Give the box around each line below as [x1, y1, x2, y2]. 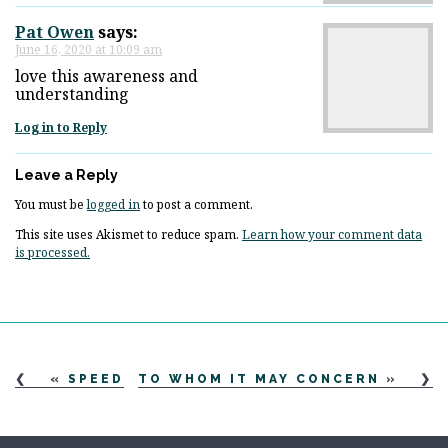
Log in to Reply [15, 118, 107, 136]
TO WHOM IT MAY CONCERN [138, 371, 380, 386]
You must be [15, 195, 87, 213]
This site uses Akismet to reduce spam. [15, 225, 242, 243]
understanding [15, 82, 129, 105]
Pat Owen [15, 20, 94, 43]
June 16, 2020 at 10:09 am [15, 40, 162, 58]
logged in [87, 195, 140, 213]
